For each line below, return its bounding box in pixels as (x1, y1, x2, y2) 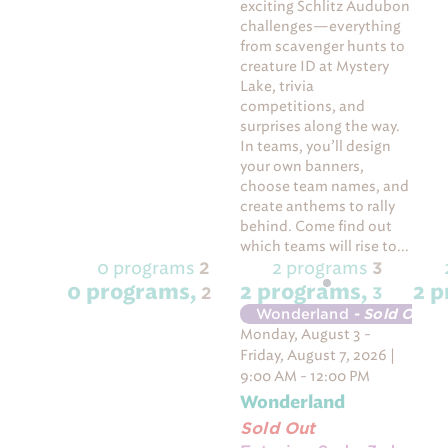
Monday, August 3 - (240, 325, 372, 343)
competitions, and (240, 98, 366, 116)
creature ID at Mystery (240, 58, 390, 76)
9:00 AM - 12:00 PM (240, 367, 371, 385)
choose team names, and (240, 178, 410, 196)
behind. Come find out (240, 218, 393, 236)
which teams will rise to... (240, 238, 410, 256)
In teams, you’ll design (240, 138, 392, 156)
